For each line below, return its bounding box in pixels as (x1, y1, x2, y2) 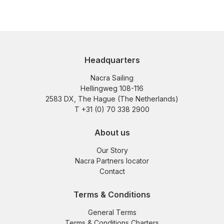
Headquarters (84, 55, 140, 65)
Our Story (96, 146, 128, 155)
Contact (99, 167, 125, 176)
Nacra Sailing (90, 73, 133, 82)
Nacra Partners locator (75, 156, 149, 165)
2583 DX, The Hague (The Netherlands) (45, 94, 178, 103)
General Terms (87, 208, 136, 217)
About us (94, 127, 130, 138)
